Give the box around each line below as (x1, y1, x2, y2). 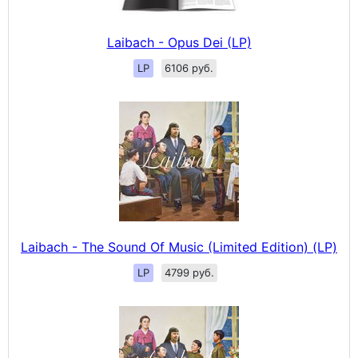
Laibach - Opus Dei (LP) (106, 34, 252, 51)
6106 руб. (165, 62, 213, 75)
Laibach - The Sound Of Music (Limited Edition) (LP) (21, 239, 337, 256)
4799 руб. (164, 266, 214, 280)
